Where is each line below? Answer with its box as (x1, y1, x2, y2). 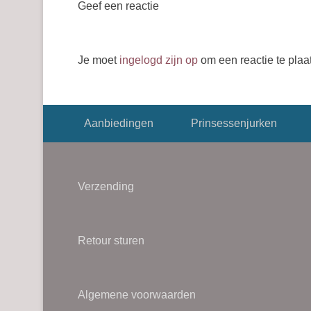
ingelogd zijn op (119, 54, 198, 66)
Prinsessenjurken (190, 117, 277, 129)
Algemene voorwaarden (78, 289, 196, 301)
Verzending (78, 180, 134, 192)
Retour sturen (78, 235, 144, 246)
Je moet (78, 54, 119, 66)
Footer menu (43, 108, 106, 120)
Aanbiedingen (83, 117, 153, 129)
